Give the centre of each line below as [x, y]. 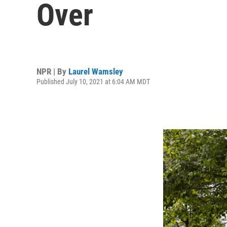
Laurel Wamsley [96, 71]
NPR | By [52, 71]
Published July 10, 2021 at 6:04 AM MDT [93, 81]
